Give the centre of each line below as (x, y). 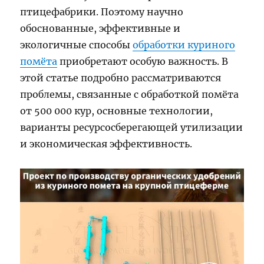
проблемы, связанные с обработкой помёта (130, 94)
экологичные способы (77, 44)
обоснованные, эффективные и (100, 28)
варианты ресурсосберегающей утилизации (132, 127)
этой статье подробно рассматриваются (121, 77)
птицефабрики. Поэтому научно (102, 11)
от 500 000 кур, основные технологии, (117, 110)
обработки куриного (184, 44)
